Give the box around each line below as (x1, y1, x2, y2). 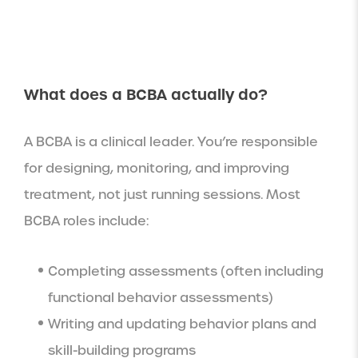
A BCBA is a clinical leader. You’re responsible (24, 133, 318, 151)
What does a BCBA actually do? (24, 85, 268, 105)
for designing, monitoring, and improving (24, 160, 289, 177)
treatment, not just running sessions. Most (24, 186, 300, 204)
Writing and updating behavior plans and (48, 316, 316, 333)
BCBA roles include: (24, 213, 149, 230)
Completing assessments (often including (48, 263, 324, 280)
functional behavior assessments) (48, 289, 273, 307)
